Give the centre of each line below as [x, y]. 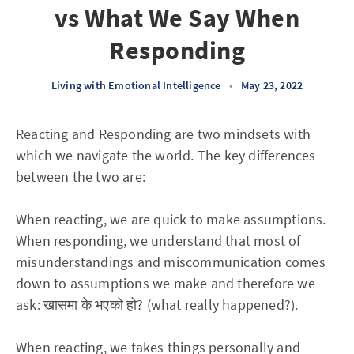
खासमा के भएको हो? [94, 305]
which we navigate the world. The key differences [166, 155]
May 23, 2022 [272, 85]
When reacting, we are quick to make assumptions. [171, 219]
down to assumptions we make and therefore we [166, 283]
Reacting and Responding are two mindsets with [164, 134]
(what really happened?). [221, 305]
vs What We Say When [177, 18]
